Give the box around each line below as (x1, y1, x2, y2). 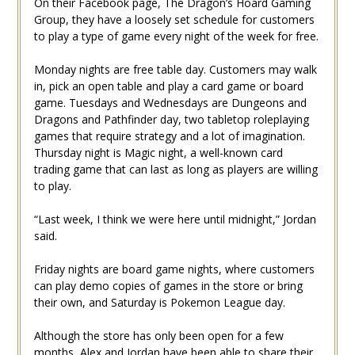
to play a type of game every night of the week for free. (33, 29, 319, 44)
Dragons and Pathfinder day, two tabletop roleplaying (33, 112, 309, 128)
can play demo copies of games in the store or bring (33, 278, 303, 294)
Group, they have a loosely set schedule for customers (33, 12, 315, 28)
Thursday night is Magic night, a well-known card (33, 145, 283, 161)
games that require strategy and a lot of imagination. (33, 128, 305, 144)
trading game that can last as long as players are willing (33, 162, 318, 177)
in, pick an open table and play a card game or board (33, 78, 303, 94)
